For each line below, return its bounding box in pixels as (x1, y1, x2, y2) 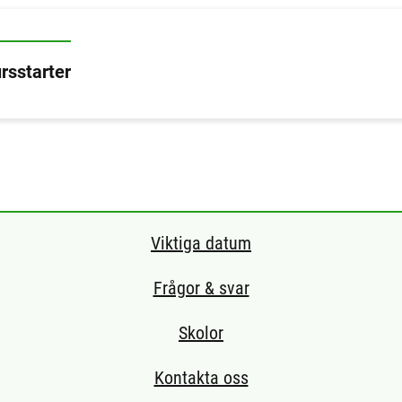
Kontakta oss (153, 367, 249, 389)
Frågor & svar (153, 276, 249, 299)
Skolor (179, 322, 223, 345)
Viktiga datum (151, 232, 251, 254)
